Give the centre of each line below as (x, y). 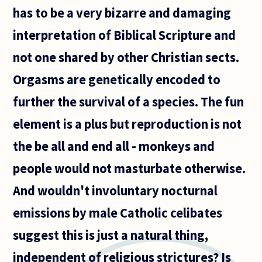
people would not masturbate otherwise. (130, 169)
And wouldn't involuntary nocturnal (116, 191)
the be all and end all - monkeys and (114, 146)
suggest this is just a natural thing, (111, 235)
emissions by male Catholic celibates (118, 213)
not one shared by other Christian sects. (126, 58)
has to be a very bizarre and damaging (122, 13)
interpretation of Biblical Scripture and (125, 35)
